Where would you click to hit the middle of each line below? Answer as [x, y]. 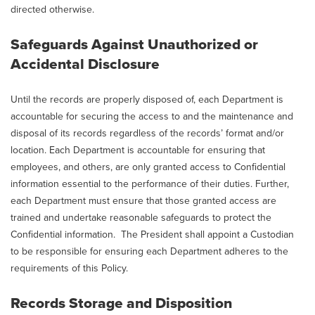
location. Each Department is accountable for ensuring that [138, 150]
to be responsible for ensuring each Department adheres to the [149, 251]
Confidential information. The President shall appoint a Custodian [152, 234]
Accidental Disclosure [85, 64]
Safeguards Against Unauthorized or [134, 45]
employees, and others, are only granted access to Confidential [148, 167]
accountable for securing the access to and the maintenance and [152, 116]
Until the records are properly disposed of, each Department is [147, 99]
